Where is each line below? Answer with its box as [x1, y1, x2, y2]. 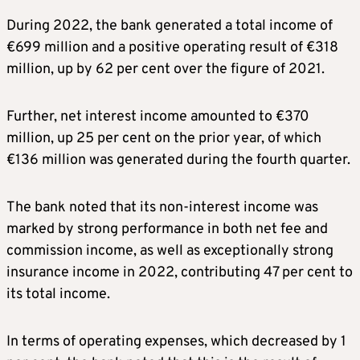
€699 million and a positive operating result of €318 [6, 39, 338, 58]
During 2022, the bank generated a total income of [6, 17, 333, 36]
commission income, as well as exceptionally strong [6, 242, 333, 261]
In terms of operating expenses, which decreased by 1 [6, 333, 346, 352]
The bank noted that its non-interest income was [6, 198, 318, 218]
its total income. [6, 285, 110, 305]
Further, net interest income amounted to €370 [6, 108, 309, 127]
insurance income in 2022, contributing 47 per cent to [6, 264, 353, 283]
